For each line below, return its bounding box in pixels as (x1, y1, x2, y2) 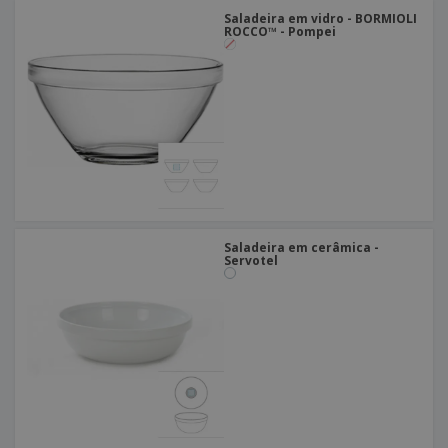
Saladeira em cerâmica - (224, 239, 379, 257)
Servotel (224, 252, 278, 270)
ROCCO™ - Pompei (224, 23, 336, 41)
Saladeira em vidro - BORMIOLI (224, 10, 417, 28)
